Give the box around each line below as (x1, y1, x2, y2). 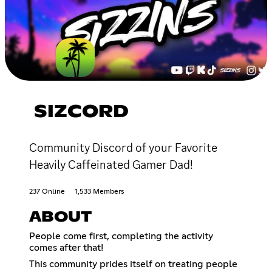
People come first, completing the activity (29, 231, 213, 241)
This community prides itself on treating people (29, 259, 237, 269)
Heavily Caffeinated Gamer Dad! (29, 156, 193, 172)
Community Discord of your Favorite (29, 139, 217, 155)
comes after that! (29, 242, 103, 253)
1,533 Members (75, 188, 124, 195)
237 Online (29, 188, 65, 195)
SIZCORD (34, 103, 129, 121)
